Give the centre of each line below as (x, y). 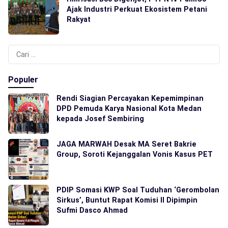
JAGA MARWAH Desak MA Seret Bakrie (126, 144)
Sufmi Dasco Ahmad (92, 210)
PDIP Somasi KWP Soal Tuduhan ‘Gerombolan (138, 190)
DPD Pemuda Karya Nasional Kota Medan (129, 109)
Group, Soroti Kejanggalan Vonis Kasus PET (135, 154)
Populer (23, 80)
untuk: (18, 64)
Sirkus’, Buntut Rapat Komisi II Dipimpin (127, 200)
